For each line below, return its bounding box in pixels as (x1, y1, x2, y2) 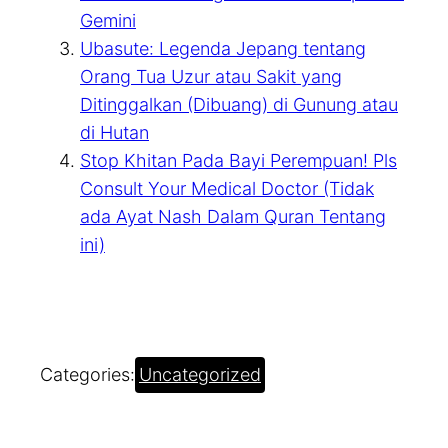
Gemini (80, 10, 136, 32)
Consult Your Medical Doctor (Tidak (80, 178, 374, 200)
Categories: (40, 364, 135, 386)
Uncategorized (139, 364, 261, 386)
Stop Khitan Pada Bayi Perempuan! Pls (80, 150, 397, 172)
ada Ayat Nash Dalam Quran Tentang (80, 206, 386, 228)
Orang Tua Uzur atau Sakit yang (80, 66, 342, 88)
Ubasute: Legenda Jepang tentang (80, 38, 366, 60)
